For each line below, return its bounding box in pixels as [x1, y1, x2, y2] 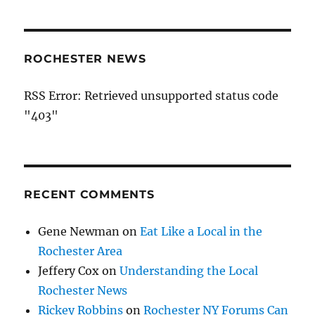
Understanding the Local [120, 264, 259, 278]
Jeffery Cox [38, 264, 100, 278]
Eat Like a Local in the [140, 224, 263, 239]
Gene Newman [38, 224, 120, 239]
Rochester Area [38, 244, 123, 259]
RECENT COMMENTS [24, 188, 155, 202]
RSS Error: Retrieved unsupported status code [24, 89, 279, 103]
